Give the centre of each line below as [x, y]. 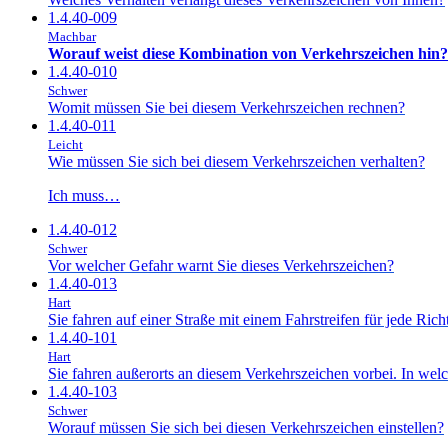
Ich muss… [84, 195]
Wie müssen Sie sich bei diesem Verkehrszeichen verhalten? [236, 161]
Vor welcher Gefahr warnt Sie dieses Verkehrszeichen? [221, 265]
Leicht [65, 144]
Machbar [72, 36]
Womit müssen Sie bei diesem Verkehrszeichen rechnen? [226, 107]
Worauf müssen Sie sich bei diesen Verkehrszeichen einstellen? [246, 427]
